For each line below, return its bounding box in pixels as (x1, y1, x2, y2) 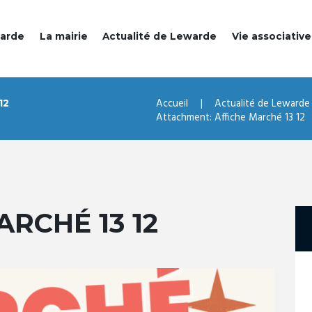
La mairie (39, 31, 88, 42)
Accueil (156, 95, 188, 113)
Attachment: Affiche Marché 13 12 (156, 109, 305, 127)
